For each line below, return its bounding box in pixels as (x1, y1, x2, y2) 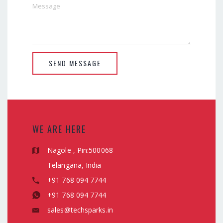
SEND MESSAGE (49, 58, 101, 68)
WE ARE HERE (32, 122, 86, 135)
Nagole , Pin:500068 (47, 145, 113, 155)
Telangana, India (47, 160, 102, 170)
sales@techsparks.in (47, 205, 113, 215)
